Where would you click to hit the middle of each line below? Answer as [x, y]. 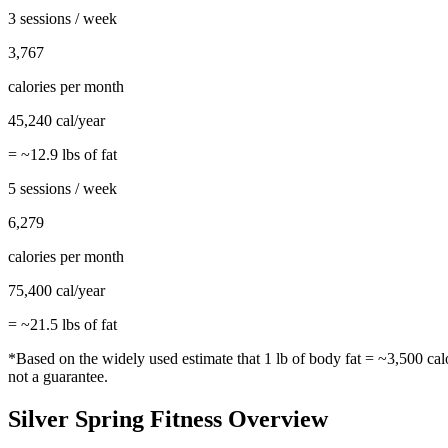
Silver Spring [76, 419]
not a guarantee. [58, 377]
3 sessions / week [62, 19]
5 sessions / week [62, 189]
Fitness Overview [236, 419]
